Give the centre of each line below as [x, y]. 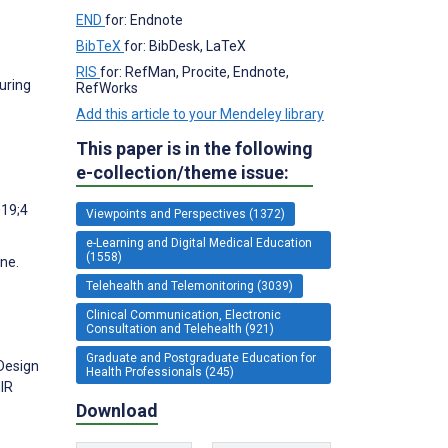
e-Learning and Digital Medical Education [199, 242]
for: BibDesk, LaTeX [185, 45]
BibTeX [100, 45]
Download [117, 410]
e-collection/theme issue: [182, 172]
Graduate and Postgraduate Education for [201, 357]
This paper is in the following [194, 148]
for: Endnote [144, 19]
